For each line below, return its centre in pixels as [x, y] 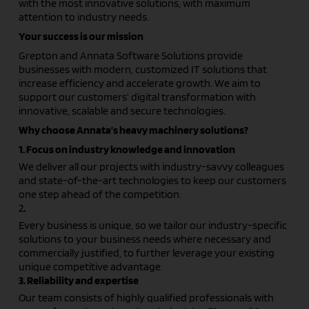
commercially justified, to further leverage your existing [146, 253]
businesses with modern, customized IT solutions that [142, 69]
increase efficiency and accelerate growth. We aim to [139, 83]
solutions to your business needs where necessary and [144, 239]
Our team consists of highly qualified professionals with [146, 298]
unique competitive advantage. [90, 267]
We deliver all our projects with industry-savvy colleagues [151, 167]
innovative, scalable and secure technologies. [122, 111]
